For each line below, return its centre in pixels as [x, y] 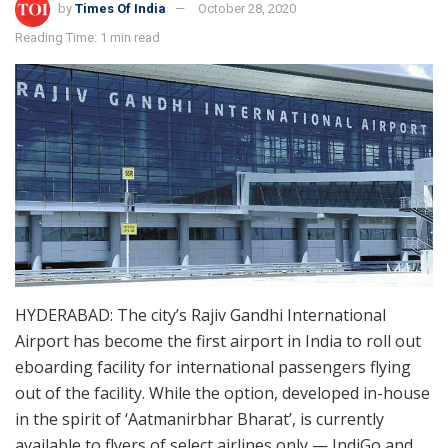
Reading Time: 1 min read [87, 38]
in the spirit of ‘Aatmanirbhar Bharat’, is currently [199, 419]
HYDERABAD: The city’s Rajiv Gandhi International [200, 315]
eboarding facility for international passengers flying [213, 367]
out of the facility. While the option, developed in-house [222, 393]
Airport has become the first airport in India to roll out [218, 341]
